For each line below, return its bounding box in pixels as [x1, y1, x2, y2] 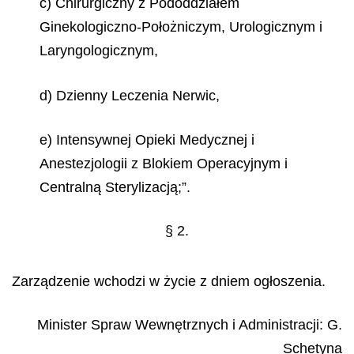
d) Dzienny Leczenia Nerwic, [40, 87, 220, 104]
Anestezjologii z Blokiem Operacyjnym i [40, 156, 288, 171]
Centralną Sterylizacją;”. [40, 179, 190, 195]
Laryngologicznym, [40, 43, 158, 58]
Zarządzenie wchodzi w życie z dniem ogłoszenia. [12, 273, 326, 289]
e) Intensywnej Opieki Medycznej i [40, 132, 254, 148]
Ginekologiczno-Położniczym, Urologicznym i [40, 19, 322, 35]
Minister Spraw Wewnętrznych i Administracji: [37, 316, 327, 333]
